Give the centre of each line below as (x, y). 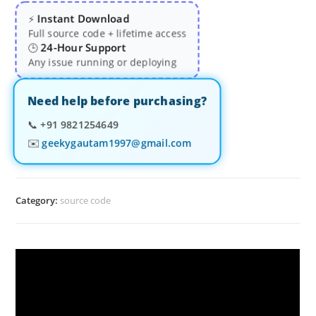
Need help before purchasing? (117, 101)
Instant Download (84, 18)
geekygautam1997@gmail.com (117, 143)
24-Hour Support (84, 48)
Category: (38, 200)
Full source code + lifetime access (108, 33)
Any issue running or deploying (103, 62)
